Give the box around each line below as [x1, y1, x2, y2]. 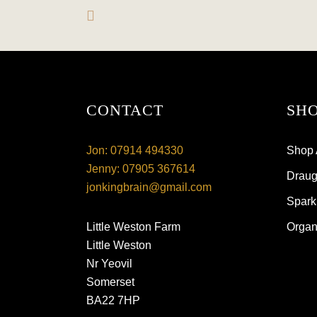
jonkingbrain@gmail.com [86, 181, 212, 193]
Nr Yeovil [86, 258, 132, 270]
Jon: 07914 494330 [86, 144, 183, 156]
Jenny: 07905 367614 [86, 163, 195, 175]
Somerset [86, 276, 134, 288]
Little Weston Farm [86, 221, 180, 233]
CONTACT [86, 101, 163, 119]
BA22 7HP [86, 294, 140, 306]
